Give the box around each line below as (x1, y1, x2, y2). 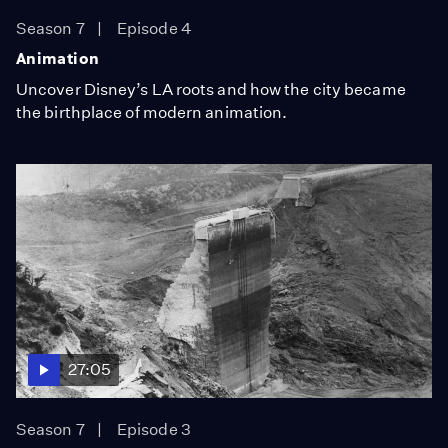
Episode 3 (117, 419, 191, 439)
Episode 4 (117, 18, 192, 38)
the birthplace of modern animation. (16, 102, 288, 122)
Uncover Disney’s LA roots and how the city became (16, 79, 406, 99)
